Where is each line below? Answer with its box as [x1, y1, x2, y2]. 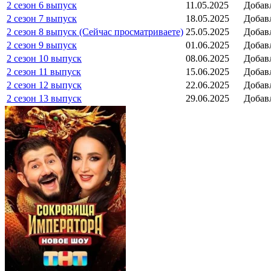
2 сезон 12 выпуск [7, 79, 82, 90]
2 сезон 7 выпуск [7, 13, 77, 24]
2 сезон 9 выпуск [7, 39, 77, 50]
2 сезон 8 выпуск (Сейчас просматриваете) [7, 26, 183, 37]
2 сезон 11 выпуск [7, 66, 81, 77]
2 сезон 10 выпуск [7, 53, 82, 64]
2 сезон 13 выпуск [7, 93, 82, 103]
